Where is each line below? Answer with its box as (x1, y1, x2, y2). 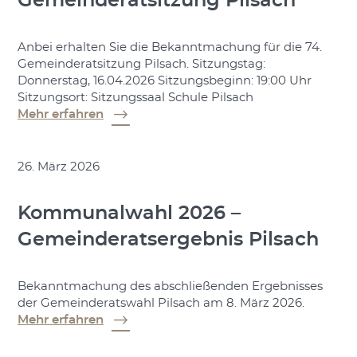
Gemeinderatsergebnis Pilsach (17, 229, 319, 249)
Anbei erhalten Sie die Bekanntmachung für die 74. (17, 41, 322, 54)
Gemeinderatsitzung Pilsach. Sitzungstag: (17, 58, 265, 71)
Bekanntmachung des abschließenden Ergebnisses (17, 280, 323, 293)
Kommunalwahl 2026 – (17, 203, 241, 223)
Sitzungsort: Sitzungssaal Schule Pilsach (17, 92, 253, 104)
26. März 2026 (17, 161, 100, 174)
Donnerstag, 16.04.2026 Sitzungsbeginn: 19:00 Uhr (17, 75, 312, 88)
